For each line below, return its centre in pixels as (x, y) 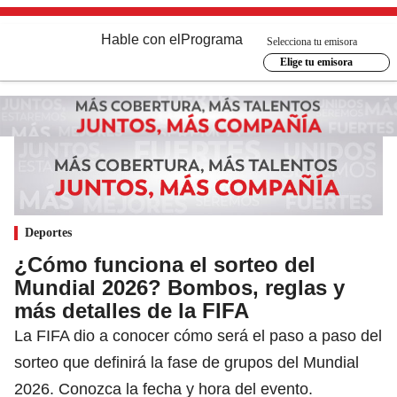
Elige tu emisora (316, 62)
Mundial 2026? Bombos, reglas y (179, 287)
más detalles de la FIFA (132, 310)
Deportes (48, 232)
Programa (212, 39)
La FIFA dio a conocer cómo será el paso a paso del (198, 335)
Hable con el (141, 39)
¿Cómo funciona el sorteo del (165, 264)
